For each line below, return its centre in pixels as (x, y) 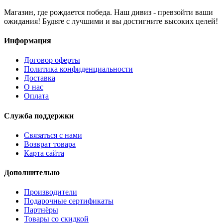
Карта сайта (44, 153)
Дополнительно (32, 173)
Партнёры (41, 210)
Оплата (36, 96)
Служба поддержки (39, 115)
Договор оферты (52, 60)
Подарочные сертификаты (69, 201)
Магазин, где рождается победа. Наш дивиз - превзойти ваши (109, 12)
